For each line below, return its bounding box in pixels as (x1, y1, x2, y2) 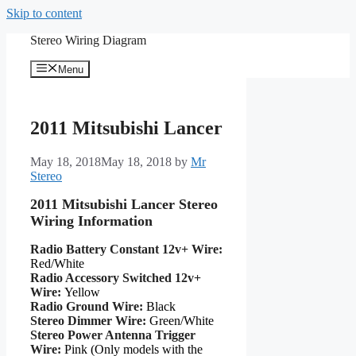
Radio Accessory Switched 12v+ (30, 271, 201, 285)
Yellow (64, 285, 100, 300)
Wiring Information (30, 213, 153, 230)
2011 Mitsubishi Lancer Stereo (30, 196, 218, 213)
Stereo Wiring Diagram (30, 33, 146, 47)
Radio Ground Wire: (30, 300, 146, 314)
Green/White (149, 314, 214, 328)
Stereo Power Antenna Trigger (30, 328, 195, 342)
